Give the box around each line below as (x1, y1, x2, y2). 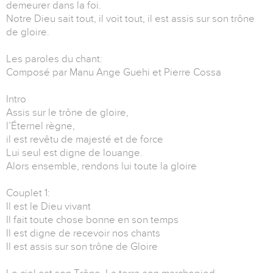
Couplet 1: (6, 187, 50, 199)
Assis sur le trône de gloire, (6, 107, 129, 119)
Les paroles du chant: (6, 53, 102, 65)
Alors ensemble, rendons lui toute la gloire (6, 160, 197, 172)
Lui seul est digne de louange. (6, 147, 143, 159)
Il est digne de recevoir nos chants (6, 227, 160, 239)
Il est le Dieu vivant (6, 200, 91, 213)
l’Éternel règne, (6, 120, 75, 132)
